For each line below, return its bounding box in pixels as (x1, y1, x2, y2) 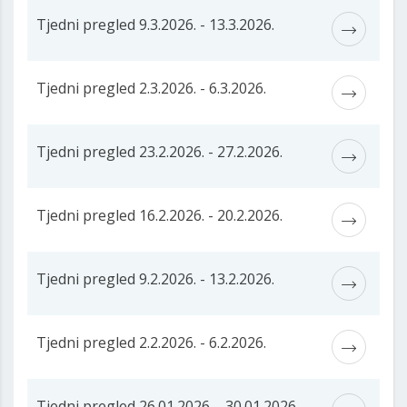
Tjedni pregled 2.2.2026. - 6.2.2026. (36, 333, 266, 353)
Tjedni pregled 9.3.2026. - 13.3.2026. (36, 15, 274, 35)
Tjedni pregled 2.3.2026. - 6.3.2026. (36, 78, 266, 99)
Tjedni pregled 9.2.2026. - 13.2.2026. (36, 269, 274, 290)
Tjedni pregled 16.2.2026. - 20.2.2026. (36, 205, 283, 226)
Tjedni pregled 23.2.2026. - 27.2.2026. (36, 142, 283, 163)
